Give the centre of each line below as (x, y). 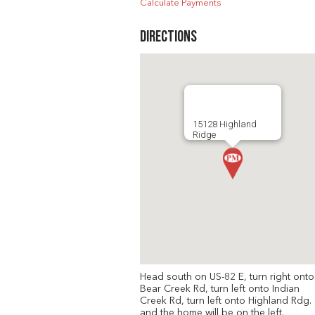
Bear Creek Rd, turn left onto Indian (219, 289)
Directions (168, 37)
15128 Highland (224, 124)
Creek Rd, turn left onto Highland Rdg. (225, 301)
